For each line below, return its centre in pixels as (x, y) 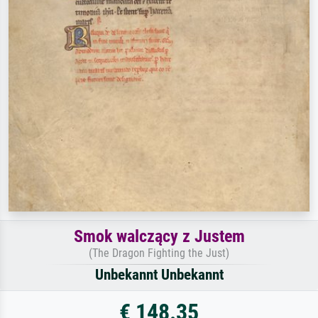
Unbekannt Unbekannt (159, 274)
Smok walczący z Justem (159, 236)
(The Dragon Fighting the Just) (159, 253)
